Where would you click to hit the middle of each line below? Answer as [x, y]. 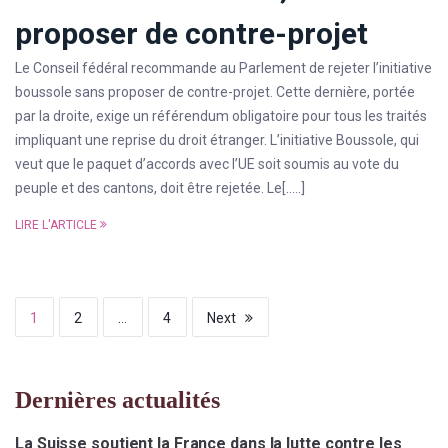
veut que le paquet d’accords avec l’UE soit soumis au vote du [207, 163]
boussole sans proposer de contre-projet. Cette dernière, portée [215, 91]
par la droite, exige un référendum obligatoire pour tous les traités [221, 115]
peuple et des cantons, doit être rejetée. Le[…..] [160, 187]
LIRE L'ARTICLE [56, 224]
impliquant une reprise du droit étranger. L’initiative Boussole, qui [217, 139]
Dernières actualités [117, 399]
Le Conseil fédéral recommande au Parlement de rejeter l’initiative [223, 67]
